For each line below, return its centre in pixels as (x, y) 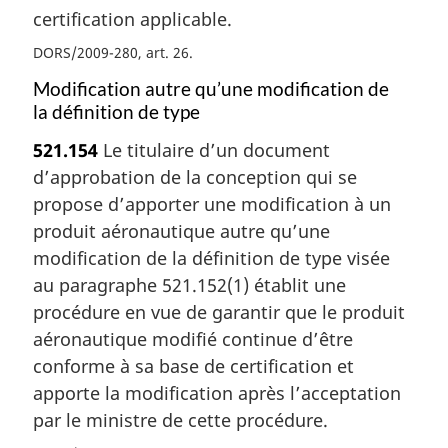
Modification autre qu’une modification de (211, 88)
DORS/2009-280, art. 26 (111, 52)
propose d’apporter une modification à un (212, 204)
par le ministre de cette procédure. (180, 420)
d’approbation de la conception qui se (195, 177)
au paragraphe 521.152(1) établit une (189, 285)
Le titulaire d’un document (214, 150)
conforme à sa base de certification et (193, 366)
